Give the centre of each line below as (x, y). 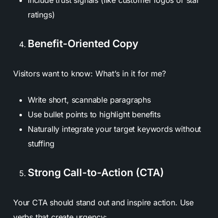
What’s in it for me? (130, 73)
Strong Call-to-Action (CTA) (96, 172)
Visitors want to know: (54, 73)
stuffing (41, 143)
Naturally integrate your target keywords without (114, 129)
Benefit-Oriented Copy (83, 43)
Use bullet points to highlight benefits (94, 114)
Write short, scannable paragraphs (89, 100)
